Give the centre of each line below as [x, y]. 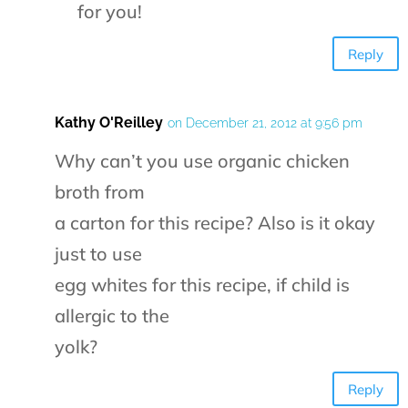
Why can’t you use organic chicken [202, 161]
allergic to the [112, 316]
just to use [98, 254]
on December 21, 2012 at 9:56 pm [265, 123]
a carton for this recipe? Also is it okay [215, 223]
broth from [100, 192]
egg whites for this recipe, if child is [202, 285]
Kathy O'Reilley [109, 123]
